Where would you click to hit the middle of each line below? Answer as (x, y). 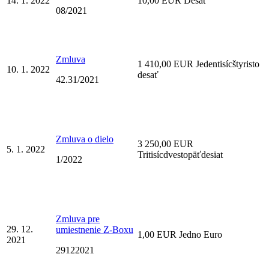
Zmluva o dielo (85, 139)
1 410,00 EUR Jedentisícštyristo (198, 64)
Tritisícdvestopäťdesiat (180, 154)
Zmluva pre (78, 219)
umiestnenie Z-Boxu (95, 229)
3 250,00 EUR (165, 144)
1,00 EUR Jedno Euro (180, 234)
